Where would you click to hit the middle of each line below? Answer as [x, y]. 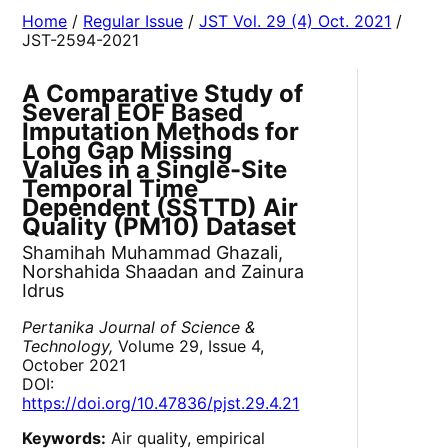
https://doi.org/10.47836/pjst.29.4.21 [161, 403]
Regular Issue [133, 21]
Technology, [68, 346]
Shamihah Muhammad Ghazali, [153, 253]
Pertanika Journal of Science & [139, 327]
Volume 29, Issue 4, [189, 346]
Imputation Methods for [161, 132]
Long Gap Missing [127, 151]
